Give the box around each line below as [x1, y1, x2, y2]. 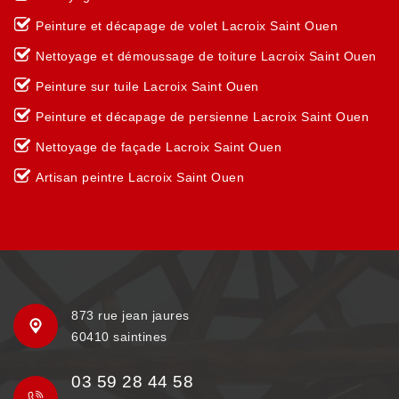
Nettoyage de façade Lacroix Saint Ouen [36, 140, 281, 154]
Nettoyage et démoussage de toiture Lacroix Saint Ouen [36, 49, 377, 63]
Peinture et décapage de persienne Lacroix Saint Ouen [36, 110, 369, 124]
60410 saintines [71, 330, 167, 344]
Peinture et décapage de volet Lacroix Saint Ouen [36, 19, 338, 33]
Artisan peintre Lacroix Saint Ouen [36, 170, 244, 184]
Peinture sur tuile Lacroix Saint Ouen [36, 79, 259, 94]
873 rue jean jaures [71, 308, 190, 322]
